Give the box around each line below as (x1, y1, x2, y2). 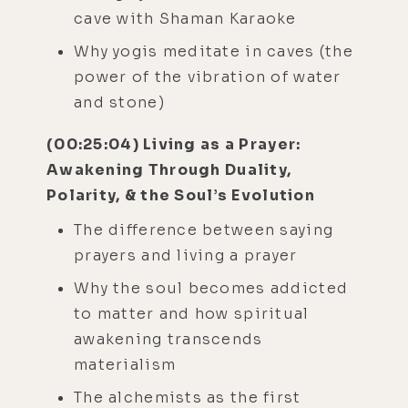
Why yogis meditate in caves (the (74, 41, 353, 61)
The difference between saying (74, 219, 334, 240)
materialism (74, 354, 177, 374)
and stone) (74, 92, 165, 112)
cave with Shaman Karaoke (74, 8, 297, 28)
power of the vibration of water (74, 66, 342, 87)
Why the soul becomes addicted (74, 278, 349, 298)
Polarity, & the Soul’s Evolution (46, 185, 315, 205)
